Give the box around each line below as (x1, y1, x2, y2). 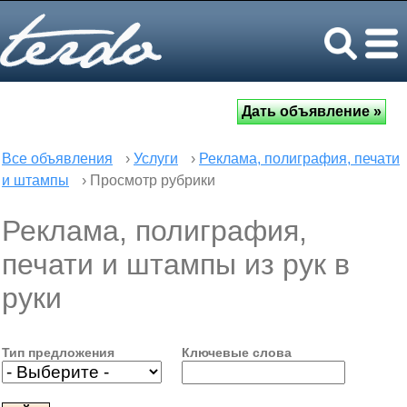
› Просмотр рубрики (78, 173, 215, 188)
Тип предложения (2, 345, 114, 360)
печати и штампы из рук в (2, 248, 350, 281)
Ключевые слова (181, 345, 292, 360)
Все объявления (2, 151, 113, 166)
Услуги (134, 151, 178, 166)
